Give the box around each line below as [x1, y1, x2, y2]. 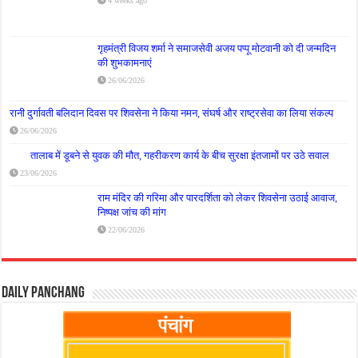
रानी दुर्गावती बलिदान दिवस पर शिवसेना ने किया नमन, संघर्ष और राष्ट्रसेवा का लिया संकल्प [10, 106, 334, 119]
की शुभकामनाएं [97, 56, 153, 69]
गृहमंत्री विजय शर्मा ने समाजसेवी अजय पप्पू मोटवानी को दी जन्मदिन [97, 42, 336, 54]
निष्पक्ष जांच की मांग [97, 205, 167, 218]
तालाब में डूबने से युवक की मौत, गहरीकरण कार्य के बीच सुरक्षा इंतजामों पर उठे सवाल [30, 149, 330, 161]
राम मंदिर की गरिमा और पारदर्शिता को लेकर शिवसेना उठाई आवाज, [97, 191, 338, 204]
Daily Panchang [2, 284, 86, 301]
